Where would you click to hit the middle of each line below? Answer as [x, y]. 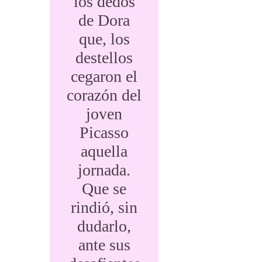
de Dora [104, 20]
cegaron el [104, 76]
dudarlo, [104, 226]
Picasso [104, 132]
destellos [104, 58]
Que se [104, 189]
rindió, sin [104, 207]
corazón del [104, 95]
